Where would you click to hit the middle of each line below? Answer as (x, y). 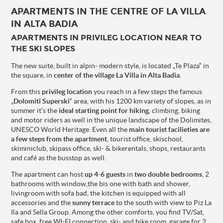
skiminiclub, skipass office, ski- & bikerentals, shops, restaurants (109, 148)
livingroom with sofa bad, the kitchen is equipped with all (99, 193)
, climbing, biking (175, 110)
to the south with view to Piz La (163, 202)
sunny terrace (94, 202)
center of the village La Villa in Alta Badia (117, 75)
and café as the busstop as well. (59, 158)
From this (27, 91)
